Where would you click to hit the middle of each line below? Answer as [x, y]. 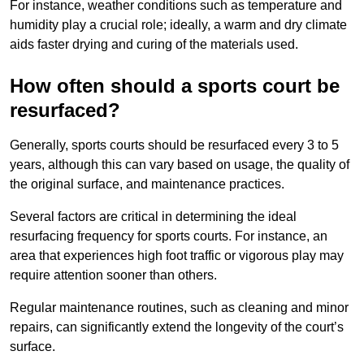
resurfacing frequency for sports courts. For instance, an [169, 236]
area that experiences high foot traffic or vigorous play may [177, 256]
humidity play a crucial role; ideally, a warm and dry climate [178, 25]
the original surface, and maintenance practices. [147, 184]
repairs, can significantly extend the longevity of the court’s [177, 327]
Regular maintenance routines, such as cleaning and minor [179, 308]
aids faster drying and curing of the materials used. [156, 45]
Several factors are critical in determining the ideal [153, 217]
